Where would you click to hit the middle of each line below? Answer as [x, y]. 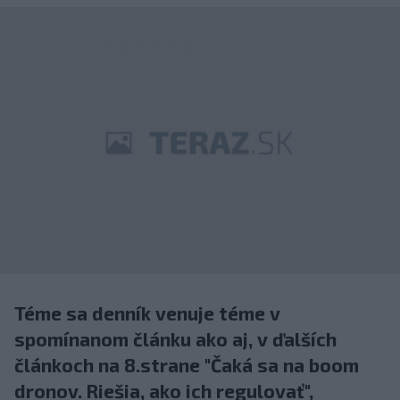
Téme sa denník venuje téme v [147, 312]
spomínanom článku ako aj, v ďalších [175, 338]
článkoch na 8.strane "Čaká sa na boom [187, 364]
